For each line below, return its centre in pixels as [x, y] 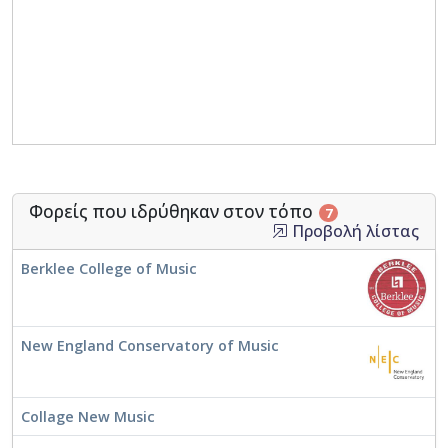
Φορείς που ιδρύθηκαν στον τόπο [173, 212]
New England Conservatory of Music [150, 346]
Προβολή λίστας [353, 231]
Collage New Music [88, 417]
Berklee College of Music [109, 269]
